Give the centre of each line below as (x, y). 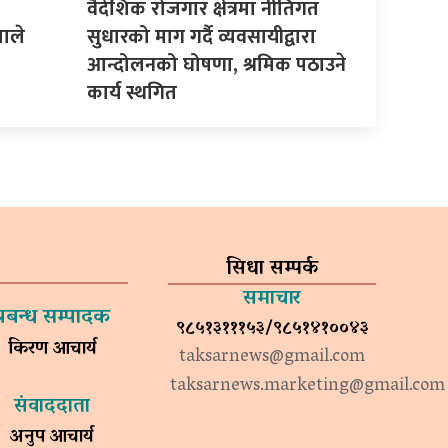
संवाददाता (51, 406)
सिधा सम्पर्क (272, 268)
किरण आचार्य (51, 349)
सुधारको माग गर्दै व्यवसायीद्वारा (202, 36)
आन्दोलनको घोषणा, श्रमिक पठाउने (217, 64)
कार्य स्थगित (132, 92)
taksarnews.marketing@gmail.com (307, 386)
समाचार (272, 298)
